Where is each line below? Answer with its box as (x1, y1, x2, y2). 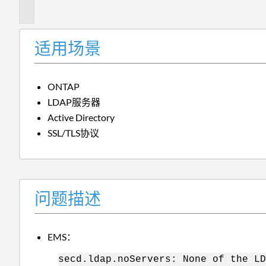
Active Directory (47, 111, 115, 123)
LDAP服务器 (47, 96, 101, 107)
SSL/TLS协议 (47, 126, 100, 138)
